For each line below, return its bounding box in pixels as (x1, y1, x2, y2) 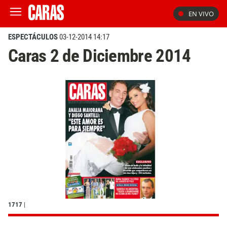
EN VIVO (188, 9, 214, 18)
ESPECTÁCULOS (8, 32, 58, 42)
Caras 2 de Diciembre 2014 (8, 45, 191, 66)
